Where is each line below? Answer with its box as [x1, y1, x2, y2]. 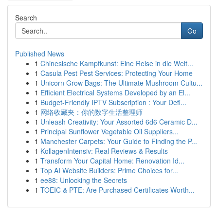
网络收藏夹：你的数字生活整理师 [40, 107, 143, 117]
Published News [15, 49, 64, 58]
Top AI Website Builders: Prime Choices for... [40, 165, 178, 175]
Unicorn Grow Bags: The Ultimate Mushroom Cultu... [40, 78, 202, 88]
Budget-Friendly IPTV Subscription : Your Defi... [40, 97, 186, 107]
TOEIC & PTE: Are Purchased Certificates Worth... [40, 185, 195, 195]
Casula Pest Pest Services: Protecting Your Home [40, 68, 193, 78]
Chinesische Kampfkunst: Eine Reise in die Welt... [40, 58, 193, 68]
